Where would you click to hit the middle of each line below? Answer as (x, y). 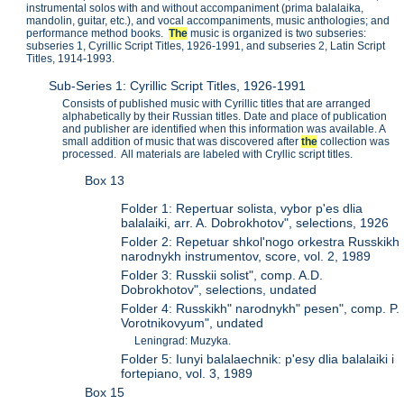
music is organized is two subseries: (277, 34)
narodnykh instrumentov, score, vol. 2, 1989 (246, 256)
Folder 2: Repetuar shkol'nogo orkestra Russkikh (261, 241)
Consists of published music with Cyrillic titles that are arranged (217, 103)
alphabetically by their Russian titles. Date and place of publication (225, 116)
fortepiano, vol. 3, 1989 (187, 373)
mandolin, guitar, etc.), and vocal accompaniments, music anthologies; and (208, 21)
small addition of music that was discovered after (182, 141)
